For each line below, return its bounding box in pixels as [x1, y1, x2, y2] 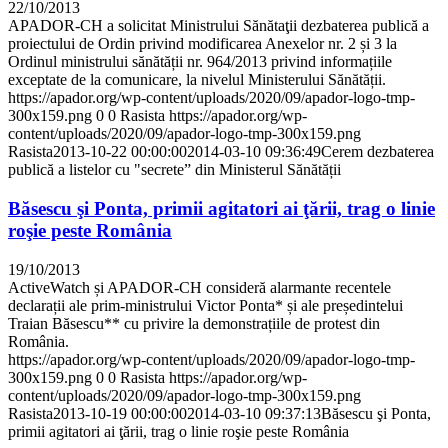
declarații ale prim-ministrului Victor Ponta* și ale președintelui [8, 296, 403, 314]
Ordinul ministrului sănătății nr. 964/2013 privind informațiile [8, 53, 392, 71]
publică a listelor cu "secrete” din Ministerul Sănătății [8, 161, 341, 179]
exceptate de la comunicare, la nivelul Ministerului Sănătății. [8, 71, 386, 89]
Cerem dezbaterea [321, 143, 434, 161]
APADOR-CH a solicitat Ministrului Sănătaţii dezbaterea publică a [8, 17, 429, 35]
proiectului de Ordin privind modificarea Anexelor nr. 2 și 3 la [8, 35, 397, 53]
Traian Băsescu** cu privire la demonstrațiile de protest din [8, 314, 380, 332]
